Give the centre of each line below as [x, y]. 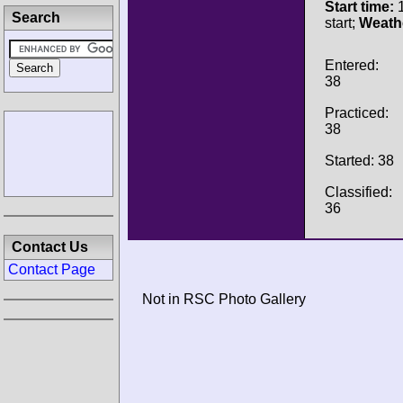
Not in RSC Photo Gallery [224, 300]
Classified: [358, 192]
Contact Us [50, 247]
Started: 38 [359, 160]
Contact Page [52, 269]
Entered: [352, 65]
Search [36, 18]
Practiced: [357, 112]
